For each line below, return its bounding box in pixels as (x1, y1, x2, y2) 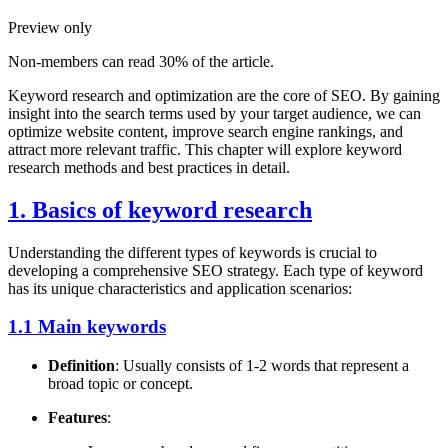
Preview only (8, 18, 92, 36)
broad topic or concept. (48, 375, 193, 393)
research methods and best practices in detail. (8, 158, 290, 176)
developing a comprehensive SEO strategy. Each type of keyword (8, 261, 423, 279)
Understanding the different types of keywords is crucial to (8, 243, 377, 261)
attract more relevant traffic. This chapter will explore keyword (8, 140, 402, 158)
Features (48, 409, 107, 427)
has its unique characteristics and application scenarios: (8, 279, 352, 297)
